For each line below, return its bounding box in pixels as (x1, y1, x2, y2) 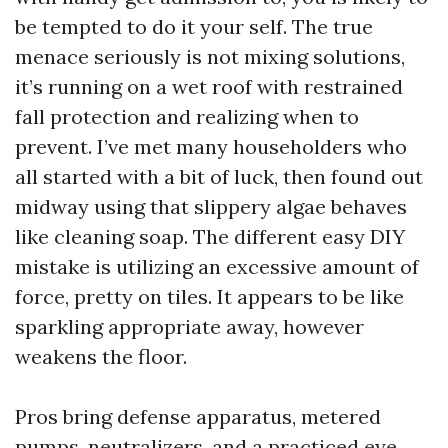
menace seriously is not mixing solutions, (15, 44, 405, 69)
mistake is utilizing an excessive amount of (15, 254, 419, 279)
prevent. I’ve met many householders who (15, 134, 407, 159)
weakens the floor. (15, 344, 187, 369)
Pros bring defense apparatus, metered (15, 404, 381, 429)
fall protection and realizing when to (15, 104, 359, 129)
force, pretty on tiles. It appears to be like (15, 284, 404, 309)
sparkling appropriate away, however (15, 314, 364, 339)
